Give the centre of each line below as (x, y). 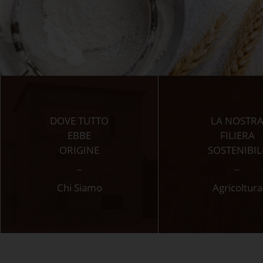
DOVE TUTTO (79, 121)
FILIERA (237, 135)
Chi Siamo (79, 188)
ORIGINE (79, 150)
